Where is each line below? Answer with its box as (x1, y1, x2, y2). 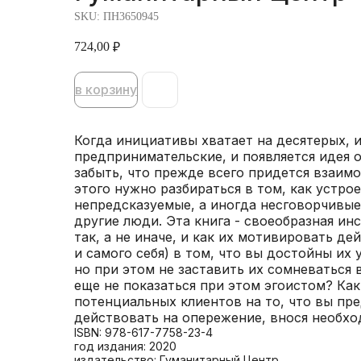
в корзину (75, 81, 137, 98)
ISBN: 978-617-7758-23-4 (74, 325, 213, 339)
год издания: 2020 (74, 338, 176, 353)
